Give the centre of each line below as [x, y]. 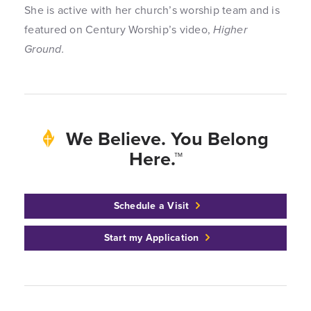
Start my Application [151, 238]
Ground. [44, 49]
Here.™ [155, 159]
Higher [230, 30]
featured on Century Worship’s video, [119, 30]
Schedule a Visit [151, 206]
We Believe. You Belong [165, 139]
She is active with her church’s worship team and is [152, 10]
